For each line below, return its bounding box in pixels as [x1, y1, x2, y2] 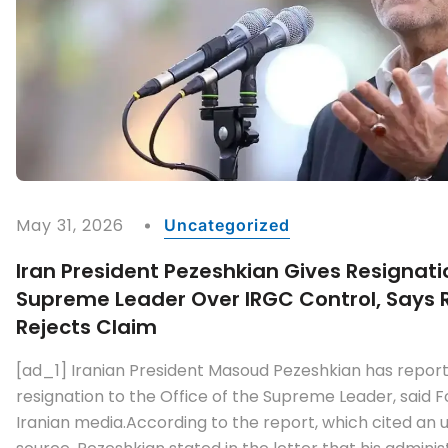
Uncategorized [163, 214, 290, 235]
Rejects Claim [16, 312, 157, 341]
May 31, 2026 [16, 213, 125, 237]
